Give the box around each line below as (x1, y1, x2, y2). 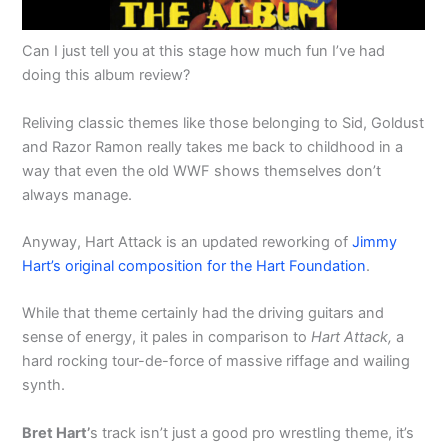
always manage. (22, 185, 133, 204)
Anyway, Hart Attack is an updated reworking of (22, 232, 353, 251)
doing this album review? (22, 66, 191, 85)
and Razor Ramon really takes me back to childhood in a (22, 137, 404, 156)
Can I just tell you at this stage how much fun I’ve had (22, 42, 386, 61)
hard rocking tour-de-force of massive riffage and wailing (22, 352, 411, 371)
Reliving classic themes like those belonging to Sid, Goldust (22, 113, 425, 132)
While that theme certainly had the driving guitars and (22, 304, 385, 323)
